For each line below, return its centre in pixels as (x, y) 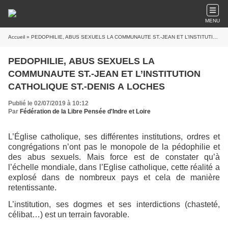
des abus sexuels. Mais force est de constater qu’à (114, 157)
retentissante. (32, 188)
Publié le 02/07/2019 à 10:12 (48, 103)
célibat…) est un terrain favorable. (69, 215)
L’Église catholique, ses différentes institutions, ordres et (114, 137)
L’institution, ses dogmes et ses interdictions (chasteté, (114, 205)
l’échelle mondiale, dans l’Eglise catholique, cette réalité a (114, 167)
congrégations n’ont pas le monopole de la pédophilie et (114, 147)
